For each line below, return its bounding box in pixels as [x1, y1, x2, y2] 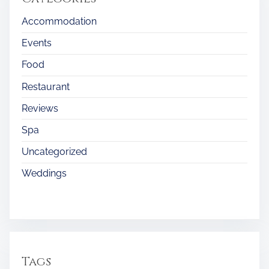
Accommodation [22, 16, 97, 28]
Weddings [22, 168, 67, 180]
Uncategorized [22, 146, 87, 158]
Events [22, 37, 52, 49]
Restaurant [22, 80, 70, 92]
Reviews [22, 102, 58, 114]
